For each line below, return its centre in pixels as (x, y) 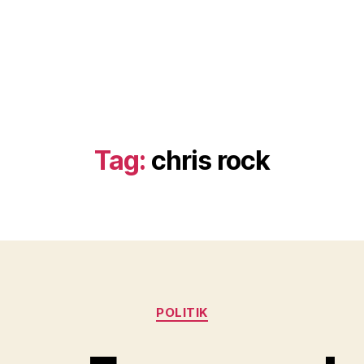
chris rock (210, 160)
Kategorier (216, 305)
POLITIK (182, 312)
